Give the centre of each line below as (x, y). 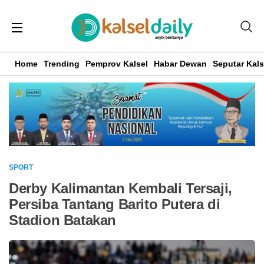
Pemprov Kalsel (117, 64)
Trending (62, 64)
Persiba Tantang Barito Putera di (115, 204)
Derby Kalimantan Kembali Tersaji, (121, 188)
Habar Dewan (180, 64)
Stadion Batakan (63, 220)
